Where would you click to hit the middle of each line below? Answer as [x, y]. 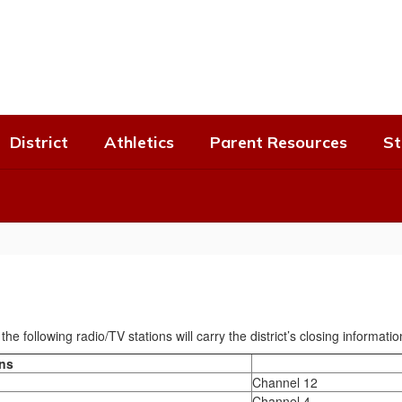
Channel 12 [285, 382]
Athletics [139, 142]
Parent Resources [279, 142]
